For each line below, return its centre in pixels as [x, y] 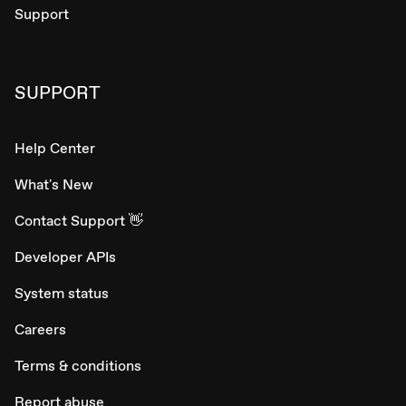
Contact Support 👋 [79, 221]
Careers [40, 330]
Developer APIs [65, 257]
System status [62, 294]
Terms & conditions [78, 366]
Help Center [55, 149]
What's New [53, 185]
